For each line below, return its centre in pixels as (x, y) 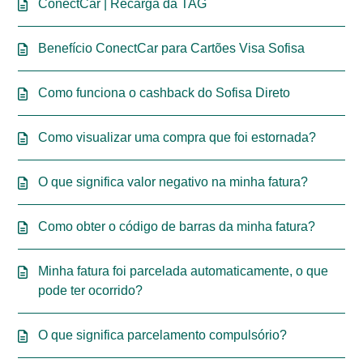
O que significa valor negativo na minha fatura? (173, 182)
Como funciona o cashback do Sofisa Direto (164, 93)
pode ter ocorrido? (91, 290)
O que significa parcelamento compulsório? (163, 335)
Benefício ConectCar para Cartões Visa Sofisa (172, 48)
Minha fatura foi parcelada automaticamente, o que (184, 271)
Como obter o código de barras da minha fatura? (177, 226)
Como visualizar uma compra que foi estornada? (177, 137)
